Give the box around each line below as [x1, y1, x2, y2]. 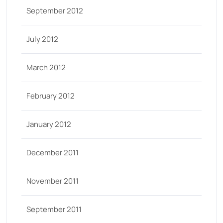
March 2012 [26, 62, 66, 73]
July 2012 [26, 34, 58, 44]
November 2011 [26, 176, 79, 186]
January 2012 [26, 119, 71, 129]
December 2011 [26, 147, 79, 158]
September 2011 [26, 204, 82, 215]
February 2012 [26, 91, 75, 101]
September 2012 [26, 5, 83, 16]
